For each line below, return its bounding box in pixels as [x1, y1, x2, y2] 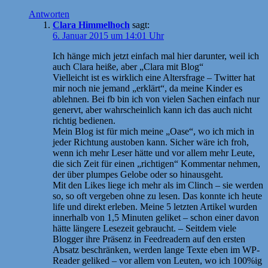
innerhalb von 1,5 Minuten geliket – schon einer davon [53, 212, 259, 223]
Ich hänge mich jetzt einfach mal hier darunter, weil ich [53, 50, 259, 61]
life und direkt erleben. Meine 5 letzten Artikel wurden [53, 201, 257, 212]
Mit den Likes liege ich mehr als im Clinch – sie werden [53, 179, 263, 190]
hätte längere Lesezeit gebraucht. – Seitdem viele [53, 223, 236, 233]
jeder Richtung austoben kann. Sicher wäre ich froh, [53, 136, 249, 147]
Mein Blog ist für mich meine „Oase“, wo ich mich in [53, 126, 254, 136]
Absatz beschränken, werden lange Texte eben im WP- [53, 244, 260, 255]
